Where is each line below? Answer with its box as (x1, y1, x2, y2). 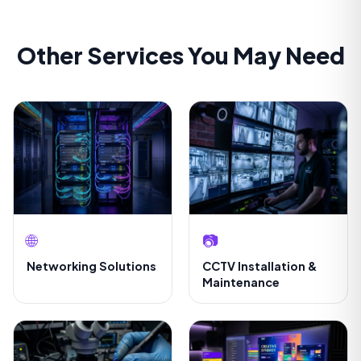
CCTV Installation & (202, 259, 317, 273)
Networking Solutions (27, 259, 156, 273)
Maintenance (202, 275, 280, 289)
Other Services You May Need (16, 41, 345, 69)
